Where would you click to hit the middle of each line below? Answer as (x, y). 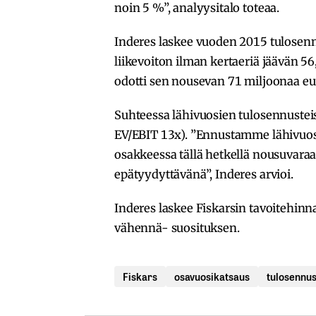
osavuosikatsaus (212, 276)
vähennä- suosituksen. (177, 228)
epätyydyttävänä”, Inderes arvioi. (204, 175)
